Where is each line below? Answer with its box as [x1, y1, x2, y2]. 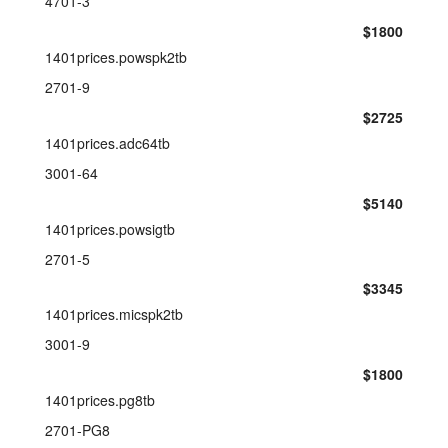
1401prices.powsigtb [45, 218, 175, 239]
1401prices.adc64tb [45, 132, 170, 153]
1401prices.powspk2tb [45, 47, 187, 67]
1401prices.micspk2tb [45, 304, 183, 325]
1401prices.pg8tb [45, 390, 155, 411]
